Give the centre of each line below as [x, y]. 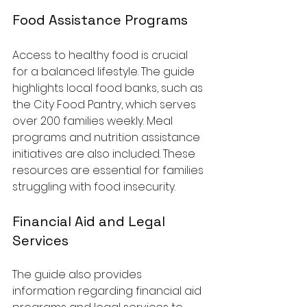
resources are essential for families [109, 170]
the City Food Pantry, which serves [106, 104]
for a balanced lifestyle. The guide [105, 71]
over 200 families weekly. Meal [94, 121]
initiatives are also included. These [105, 153]
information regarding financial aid [108, 291]
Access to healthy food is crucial [101, 55]
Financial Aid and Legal [90, 221]
